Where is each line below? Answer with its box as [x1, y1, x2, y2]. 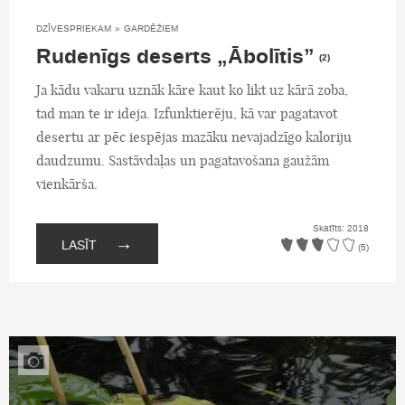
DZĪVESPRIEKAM [36, 22, 111, 34]
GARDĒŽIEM [124, 22, 178, 34]
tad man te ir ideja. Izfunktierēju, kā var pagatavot [36, 104, 337, 122]
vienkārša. [36, 174, 98, 193]
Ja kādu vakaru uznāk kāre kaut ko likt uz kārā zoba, [36, 80, 348, 99]
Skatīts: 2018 [313, 222, 369, 235]
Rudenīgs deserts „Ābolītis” [36, 42, 315, 71]
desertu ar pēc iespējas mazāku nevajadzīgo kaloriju [36, 127, 352, 146]
